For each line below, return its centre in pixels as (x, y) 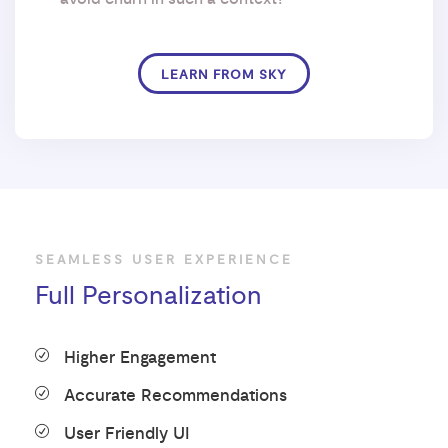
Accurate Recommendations (175, 395)
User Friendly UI (127, 433)
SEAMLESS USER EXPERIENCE (164, 259)
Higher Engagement (140, 357)
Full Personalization (148, 295)
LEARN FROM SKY (224, 74)
